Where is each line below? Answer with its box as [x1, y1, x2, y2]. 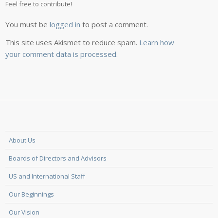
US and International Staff [8, 171, 85, 181]
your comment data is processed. [5, 49, 118, 59]
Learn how [139, 37, 175, 47]
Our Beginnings [8, 189, 54, 199]
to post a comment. [80, 19, 148, 29]
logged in [50, 19, 81, 29]
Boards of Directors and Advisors [8, 153, 107, 163]
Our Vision [8, 207, 39, 217]
